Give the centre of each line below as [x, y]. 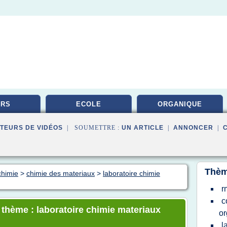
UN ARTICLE [143, 128]
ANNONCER [193, 128]
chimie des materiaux [61, 173]
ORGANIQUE [180, 104]
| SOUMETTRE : [92, 128]
